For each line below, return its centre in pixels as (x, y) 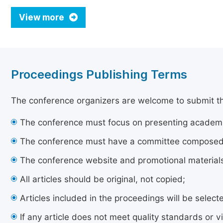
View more (43, 17)
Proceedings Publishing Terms (99, 74)
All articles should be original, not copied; (103, 179)
